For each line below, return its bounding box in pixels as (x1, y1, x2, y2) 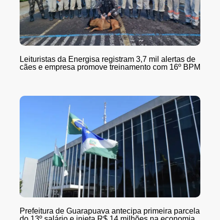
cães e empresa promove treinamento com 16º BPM (20, 63, 200, 72)
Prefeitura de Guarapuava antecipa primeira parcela (20, 207, 200, 216)
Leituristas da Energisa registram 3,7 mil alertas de (20, 55, 195, 64)
